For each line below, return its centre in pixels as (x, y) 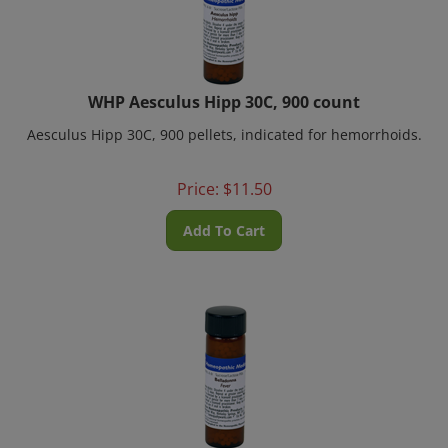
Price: (197, 177)
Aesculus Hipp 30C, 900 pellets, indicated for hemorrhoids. (224, 122)
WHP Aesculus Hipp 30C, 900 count (224, 90)
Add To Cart (224, 218)
